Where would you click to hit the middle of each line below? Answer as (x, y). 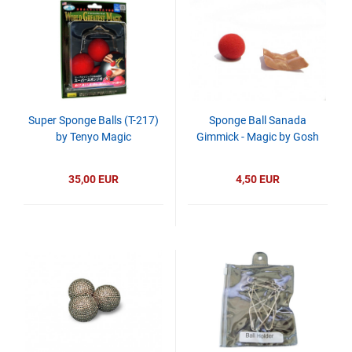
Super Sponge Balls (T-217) (93, 120)
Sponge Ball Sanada (258, 120)
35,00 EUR (93, 179)
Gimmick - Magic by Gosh (258, 137)
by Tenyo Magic (93, 137)
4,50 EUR (258, 179)
